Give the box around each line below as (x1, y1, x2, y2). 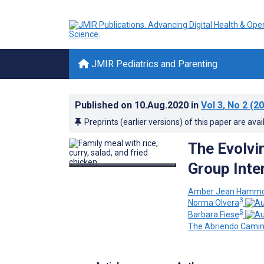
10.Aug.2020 (134, 100, 191, 111)
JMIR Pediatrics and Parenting (89, 58, 217, 70)
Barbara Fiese (187, 209, 239, 219)
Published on (75, 100, 134, 111)
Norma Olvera (187, 198, 239, 208)
